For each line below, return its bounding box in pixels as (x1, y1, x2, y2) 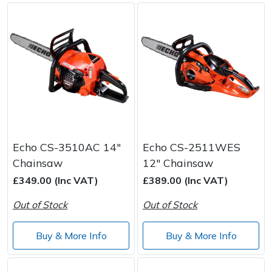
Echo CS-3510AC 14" (13, 140, 121, 154)
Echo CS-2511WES (143, 140, 240, 154)
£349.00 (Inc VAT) (13, 174, 98, 187)
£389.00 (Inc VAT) (143, 174, 228, 187)
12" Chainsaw (143, 156, 213, 170)
